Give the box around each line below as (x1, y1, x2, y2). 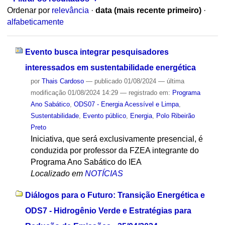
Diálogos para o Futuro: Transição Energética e (25, 190, 205, 199)
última (166, 77, 184, 85)
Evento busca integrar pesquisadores (25, 47, 169, 56)
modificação (30, 88, 66, 96)
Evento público (82, 111, 126, 120)
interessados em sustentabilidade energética (25, 63, 196, 72)
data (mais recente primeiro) (95, 6, 201, 15)
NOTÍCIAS (84, 169, 123, 178)
